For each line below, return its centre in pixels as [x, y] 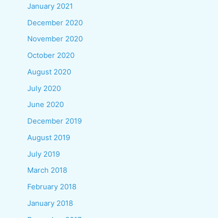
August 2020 [49, 72]
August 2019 [49, 137]
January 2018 [50, 203]
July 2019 [44, 154]
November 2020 [55, 39]
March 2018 [47, 170]
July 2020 [44, 88]
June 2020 [45, 105]
